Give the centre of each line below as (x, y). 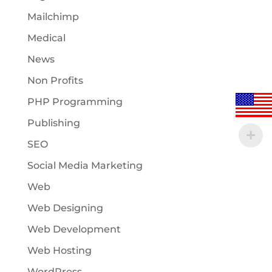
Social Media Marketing (85, 166)
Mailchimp (53, 17)
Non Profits (55, 81)
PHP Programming (75, 102)
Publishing (53, 123)
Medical (46, 38)
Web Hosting (59, 251)
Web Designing (65, 208)
